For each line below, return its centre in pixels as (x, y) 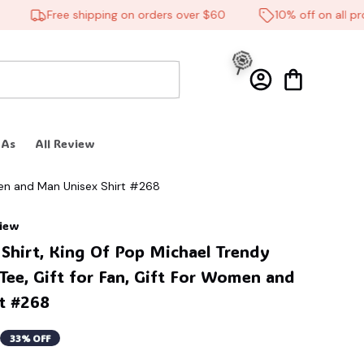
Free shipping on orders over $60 (116, 15)
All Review (65, 144)
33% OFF (30, 338)
